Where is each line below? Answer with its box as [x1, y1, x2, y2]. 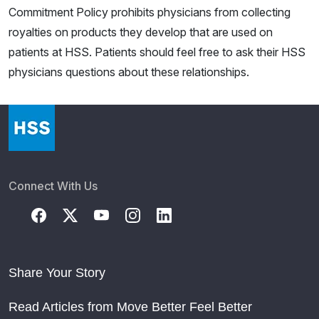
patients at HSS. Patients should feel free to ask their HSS [9, 44, 305, 59]
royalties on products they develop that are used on [9, 24, 273, 39]
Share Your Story [9, 265, 105, 280]
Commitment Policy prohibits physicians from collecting [9, 4, 291, 19]
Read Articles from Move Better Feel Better [9, 299, 252, 314]
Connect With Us [9, 178, 98, 193]
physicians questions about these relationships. [9, 64, 249, 79]
